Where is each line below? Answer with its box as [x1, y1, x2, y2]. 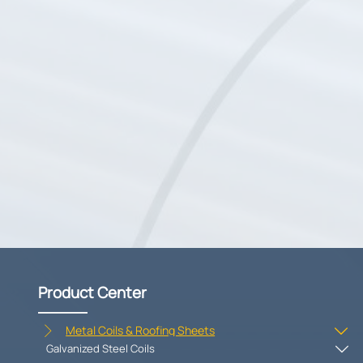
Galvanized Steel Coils [46, 340, 156, 356]
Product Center [38, 282, 147, 304]
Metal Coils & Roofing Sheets [66, 322, 216, 338]
